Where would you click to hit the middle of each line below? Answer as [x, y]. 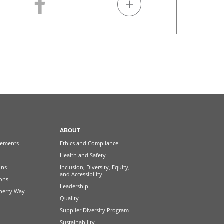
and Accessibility [81, 174]
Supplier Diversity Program [94, 210]
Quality [69, 198]
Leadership [74, 186]
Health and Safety [83, 155]
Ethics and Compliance [89, 143]
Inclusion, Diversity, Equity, [95, 167]
